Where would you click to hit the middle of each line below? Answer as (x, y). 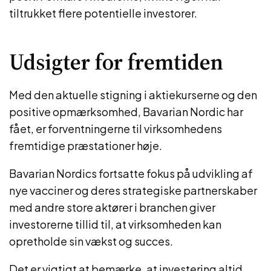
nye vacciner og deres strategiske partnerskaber (133, 190)
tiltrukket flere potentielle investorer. (103, 13)
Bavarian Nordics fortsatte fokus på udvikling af (131, 173)
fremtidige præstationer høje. (86, 145)
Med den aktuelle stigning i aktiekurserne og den (133, 95)
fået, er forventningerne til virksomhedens (116, 129)
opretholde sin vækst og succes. (91, 241)
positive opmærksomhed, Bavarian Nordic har (126, 112)
